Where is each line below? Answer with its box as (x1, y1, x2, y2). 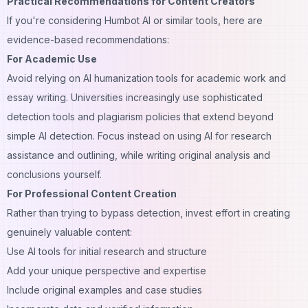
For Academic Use (7, 52, 97, 65)
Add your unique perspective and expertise (7, 264, 206, 276)
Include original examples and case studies (7, 283, 202, 296)
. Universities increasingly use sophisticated (66, 91, 263, 103)
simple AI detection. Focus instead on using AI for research (7, 129, 272, 142)
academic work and (194, 71, 286, 84)
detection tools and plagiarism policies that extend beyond (7, 110, 274, 122)
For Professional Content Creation (7, 187, 177, 199)
